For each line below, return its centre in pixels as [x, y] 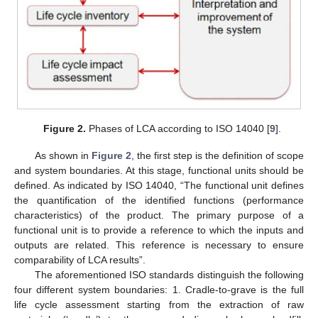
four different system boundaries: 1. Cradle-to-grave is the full [159, 290]
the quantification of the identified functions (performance [159, 201]
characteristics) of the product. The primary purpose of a [159, 215]
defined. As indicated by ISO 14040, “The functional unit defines [159, 186]
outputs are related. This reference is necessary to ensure [159, 245]
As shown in [63, 156]
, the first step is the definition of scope [218, 156]
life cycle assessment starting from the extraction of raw [159, 305]
